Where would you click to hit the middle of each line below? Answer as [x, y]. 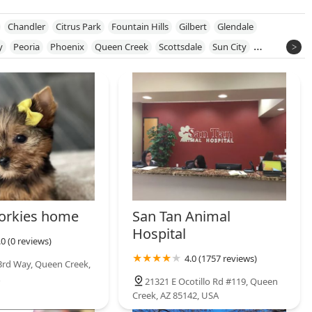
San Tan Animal [182, 216]
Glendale [235, 26]
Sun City [229, 46]
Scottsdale [180, 46]
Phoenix [67, 46]
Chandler [26, 26]
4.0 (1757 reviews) [221, 258]
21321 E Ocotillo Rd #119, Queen [212, 281]
